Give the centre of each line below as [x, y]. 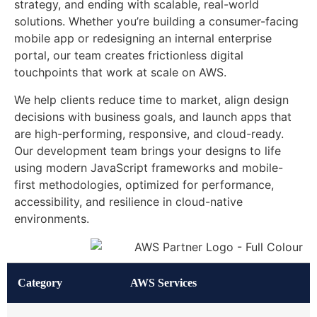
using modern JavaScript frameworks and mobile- [149, 167]
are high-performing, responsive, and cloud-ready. [149, 133]
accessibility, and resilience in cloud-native [128, 201]
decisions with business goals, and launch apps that [153, 116]
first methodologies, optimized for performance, [144, 184]
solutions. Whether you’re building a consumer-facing [156, 22]
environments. [52, 218]
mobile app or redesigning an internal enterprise [143, 39]
